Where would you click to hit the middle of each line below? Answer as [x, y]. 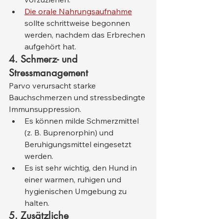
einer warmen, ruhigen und [74, 180]
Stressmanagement [48, 73]
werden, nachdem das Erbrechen [86, 35]
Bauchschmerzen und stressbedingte [78, 98]
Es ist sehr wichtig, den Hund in [82, 168]
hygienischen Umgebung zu [77, 191]
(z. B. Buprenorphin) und [70, 133]
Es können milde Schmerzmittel [83, 121]
